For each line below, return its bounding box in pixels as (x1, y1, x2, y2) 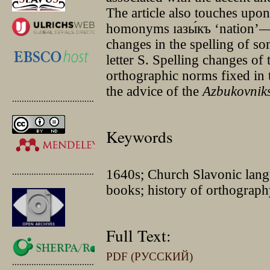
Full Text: (106, 224, 172, 247)
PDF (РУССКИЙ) (106, 250, 193, 263)
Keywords (106, 125, 174, 148)
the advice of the (106, 84, 203, 99)
